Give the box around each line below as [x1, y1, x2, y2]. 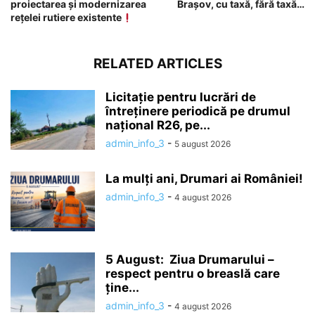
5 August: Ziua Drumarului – [105, 252, 274, 267]
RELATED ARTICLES [93, 56, 222, 72]
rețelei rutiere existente [11, 11, 122, 24]
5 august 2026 [174, 139, 231, 150]
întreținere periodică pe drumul [105, 104, 290, 119]
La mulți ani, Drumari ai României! [105, 172, 303, 186]
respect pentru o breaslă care [105, 266, 280, 281]
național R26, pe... [105, 118, 210, 133]
